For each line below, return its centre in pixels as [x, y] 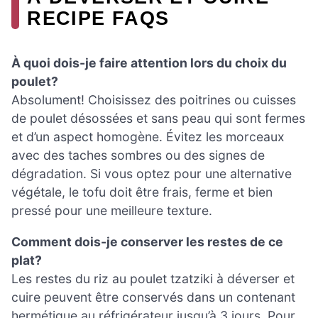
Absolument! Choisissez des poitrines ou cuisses [154, 99]
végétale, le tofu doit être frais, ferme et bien [142, 192]
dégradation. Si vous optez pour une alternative [152, 173]
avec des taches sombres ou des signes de [138, 155]
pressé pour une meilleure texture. [112, 210]
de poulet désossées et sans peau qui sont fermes [158, 118]
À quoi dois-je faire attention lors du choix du [149, 62]
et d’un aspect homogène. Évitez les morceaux [148, 136]
